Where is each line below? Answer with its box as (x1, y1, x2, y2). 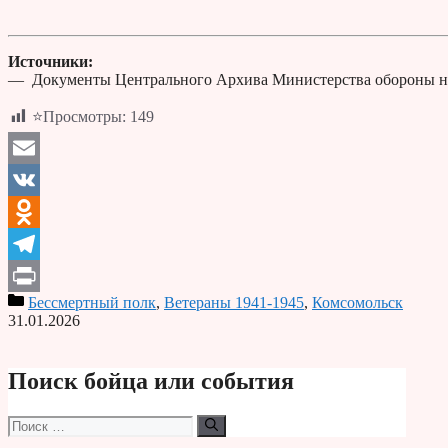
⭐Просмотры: (32, 108, 126, 126)
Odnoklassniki (8, 235, 99, 253)
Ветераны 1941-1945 (164, 294, 304, 312)
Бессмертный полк (28, 294, 156, 312)
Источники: (8, 53, 93, 71)
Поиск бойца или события (8, 368, 294, 395)
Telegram (8, 267, 67, 285)
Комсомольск (312, 294, 403, 312)
